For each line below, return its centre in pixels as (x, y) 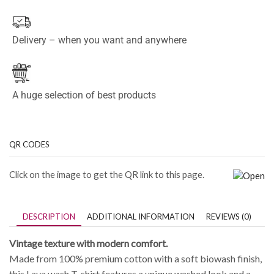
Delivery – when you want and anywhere (99, 40)
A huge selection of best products (84, 95)
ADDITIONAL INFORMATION (141, 216)
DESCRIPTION (49, 216)
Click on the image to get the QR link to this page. (107, 174)
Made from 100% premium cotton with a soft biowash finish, (135, 259)
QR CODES (29, 144)
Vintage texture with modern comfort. (88, 243)
